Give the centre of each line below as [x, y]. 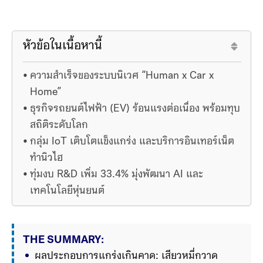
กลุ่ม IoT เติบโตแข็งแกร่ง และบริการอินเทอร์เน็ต [132, 142]
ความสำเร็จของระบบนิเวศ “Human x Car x [122, 76]
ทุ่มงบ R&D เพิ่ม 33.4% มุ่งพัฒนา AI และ [116, 175]
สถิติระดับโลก [59, 126]
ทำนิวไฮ [46, 159]
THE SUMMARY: [63, 241]
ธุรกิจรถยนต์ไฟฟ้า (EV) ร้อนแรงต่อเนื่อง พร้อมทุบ [135, 109]
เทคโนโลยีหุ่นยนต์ [67, 191]
